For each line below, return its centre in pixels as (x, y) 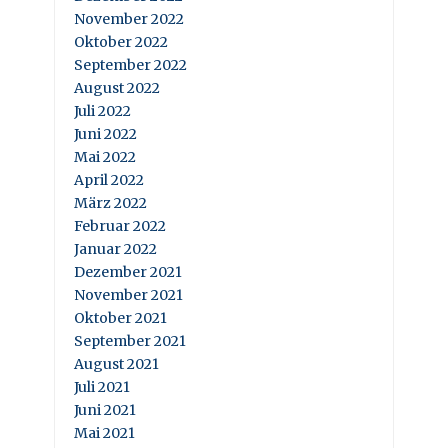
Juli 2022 (102, 111)
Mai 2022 (105, 157)
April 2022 (109, 180)
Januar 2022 (115, 249)
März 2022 (110, 203)
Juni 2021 (105, 410)
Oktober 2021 (120, 318)
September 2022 (130, 65)
